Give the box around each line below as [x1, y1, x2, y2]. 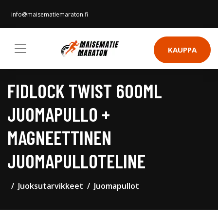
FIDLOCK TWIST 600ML [7, 79, 162, 102]
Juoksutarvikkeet [18, 181, 83, 191]
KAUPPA [168, 45, 197, 54]
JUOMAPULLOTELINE [7, 149, 145, 172]
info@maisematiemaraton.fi [11, 10, 88, 18]
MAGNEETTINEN [7, 126, 111, 149]
